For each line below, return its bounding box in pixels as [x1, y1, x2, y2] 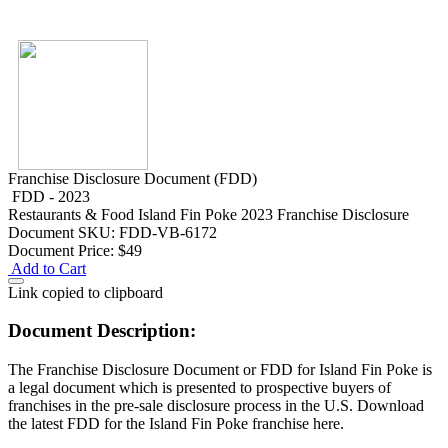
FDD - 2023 [12, 187, 90, 205]
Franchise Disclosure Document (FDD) [8, 169, 257, 187]
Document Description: [8, 320, 196, 342]
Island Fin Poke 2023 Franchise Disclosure [138, 205, 409, 223]
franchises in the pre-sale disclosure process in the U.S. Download [8, 397, 424, 415]
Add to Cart [11, 259, 86, 277]
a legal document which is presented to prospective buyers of [8, 379, 391, 397]
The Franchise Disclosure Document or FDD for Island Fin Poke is [8, 361, 432, 379]
